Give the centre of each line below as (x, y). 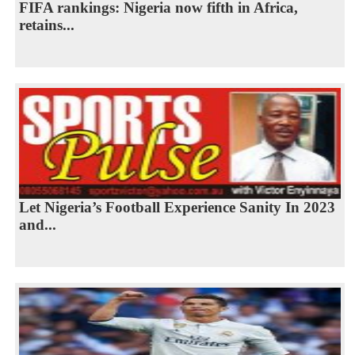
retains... (46, 25)
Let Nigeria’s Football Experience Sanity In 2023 (177, 208)
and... (37, 225)
